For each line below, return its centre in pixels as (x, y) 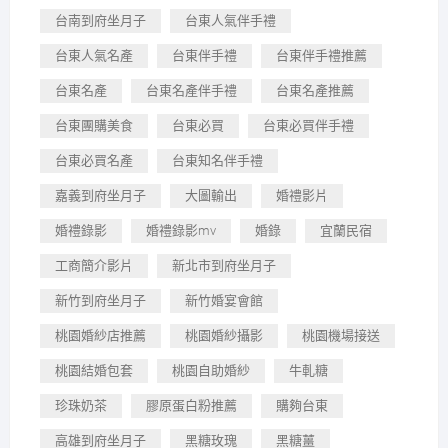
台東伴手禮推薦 (321, 56)
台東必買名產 (93, 161)
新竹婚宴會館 (223, 301)
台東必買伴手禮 (308, 126)
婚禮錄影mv (180, 231)
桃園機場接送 (340, 336)
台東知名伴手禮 (217, 161)
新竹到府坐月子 (100, 301)
